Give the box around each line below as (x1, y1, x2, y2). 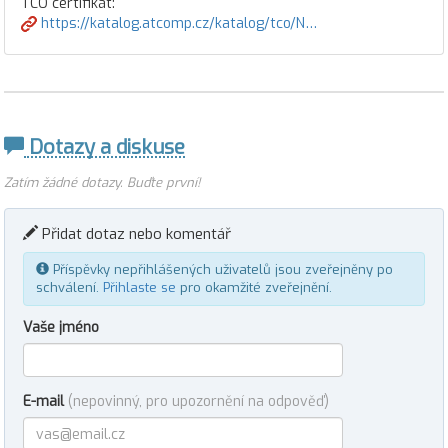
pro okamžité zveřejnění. (176, 279, 332, 296)
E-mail (23, 392, 68, 411)
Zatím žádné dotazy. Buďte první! (4, 174, 200, 191)
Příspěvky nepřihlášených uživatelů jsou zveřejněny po (49, 261, 393, 278)
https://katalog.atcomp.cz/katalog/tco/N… (37, 14, 317, 33)
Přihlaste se (103, 279, 176, 296)
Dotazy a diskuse (24, 134, 185, 161)
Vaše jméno (23, 318, 99, 337)
